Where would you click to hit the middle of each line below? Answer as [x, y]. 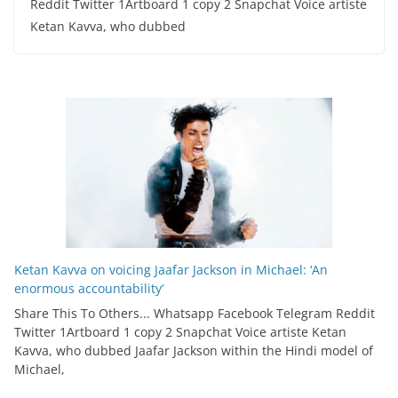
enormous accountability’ [89, 288]
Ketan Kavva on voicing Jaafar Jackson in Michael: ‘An [171, 269]
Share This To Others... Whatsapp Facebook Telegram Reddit [195, 313]
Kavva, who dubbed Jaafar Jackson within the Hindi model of [194, 350]
